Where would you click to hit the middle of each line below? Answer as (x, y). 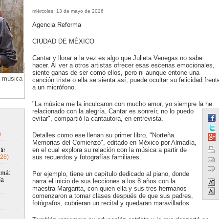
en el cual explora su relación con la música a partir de (109, 150)
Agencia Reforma (56, 25)
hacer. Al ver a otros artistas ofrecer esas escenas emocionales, (123, 65)
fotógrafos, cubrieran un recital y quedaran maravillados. (111, 203)
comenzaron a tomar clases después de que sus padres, (112, 196)
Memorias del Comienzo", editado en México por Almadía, (114, 142)
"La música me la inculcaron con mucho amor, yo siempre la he (122, 104)
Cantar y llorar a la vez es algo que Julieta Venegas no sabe (117, 58)
